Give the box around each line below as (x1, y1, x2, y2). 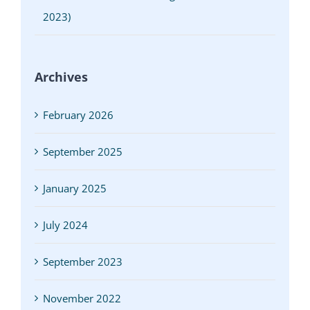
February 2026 (43, 108, 113, 122)
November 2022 (43, 291, 121, 306)
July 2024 (43, 218, 88, 232)
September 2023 (43, 255, 122, 269)
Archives (35, 69, 88, 86)
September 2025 (43, 145, 122, 159)
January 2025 (43, 181, 107, 196)
